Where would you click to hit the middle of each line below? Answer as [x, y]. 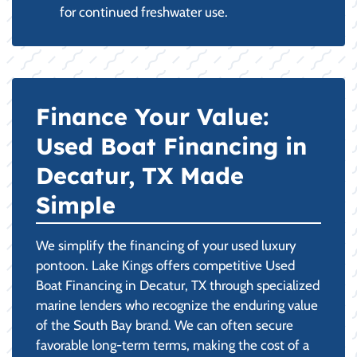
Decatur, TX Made [140, 175]
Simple [76, 204]
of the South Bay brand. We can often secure [165, 325]
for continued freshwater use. [144, 12]
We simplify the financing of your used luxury [166, 245]
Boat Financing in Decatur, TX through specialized [178, 285]
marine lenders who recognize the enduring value [177, 305]
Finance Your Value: [152, 116]
